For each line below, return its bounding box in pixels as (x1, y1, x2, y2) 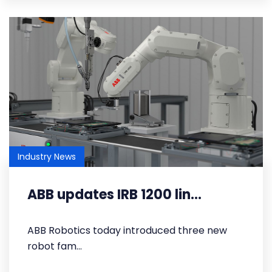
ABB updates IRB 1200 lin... (27, 185, 202, 204)
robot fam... (27, 239, 82, 253)
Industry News (18, 151, 76, 163)
